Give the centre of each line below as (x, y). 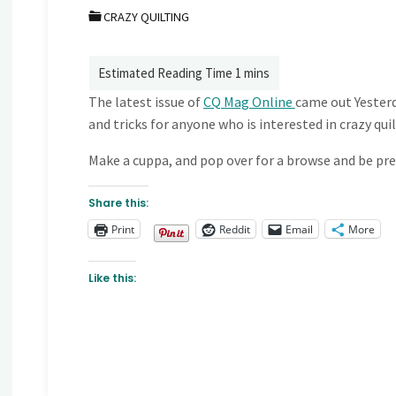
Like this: (112, 278)
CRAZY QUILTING (147, 17)
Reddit (234, 229)
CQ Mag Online (249, 102)
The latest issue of (145, 102)
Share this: (118, 203)
